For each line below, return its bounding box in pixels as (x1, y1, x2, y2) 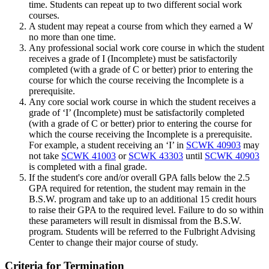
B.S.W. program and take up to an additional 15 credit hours (29, 194, 256, 205)
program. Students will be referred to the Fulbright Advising (29, 226, 255, 237)
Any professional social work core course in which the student (29, 43, 264, 53)
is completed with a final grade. (29, 162, 147, 172)
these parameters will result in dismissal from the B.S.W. (29, 216, 241, 226)
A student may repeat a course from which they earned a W (29, 21, 253, 32)
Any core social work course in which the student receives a (29, 97, 256, 107)
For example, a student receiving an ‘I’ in (29, 140, 186, 151)
